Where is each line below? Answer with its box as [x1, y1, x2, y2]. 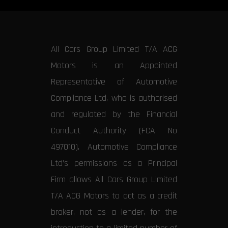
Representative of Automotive [51, 76, 177, 88]
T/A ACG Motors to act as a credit [51, 190, 177, 202]
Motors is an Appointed [51, 60, 177, 72]
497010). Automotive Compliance [51, 141, 177, 153]
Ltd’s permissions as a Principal [51, 157, 177, 169]
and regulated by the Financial [51, 108, 177, 121]
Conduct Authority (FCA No [51, 125, 177, 137]
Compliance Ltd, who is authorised [51, 92, 177, 104]
